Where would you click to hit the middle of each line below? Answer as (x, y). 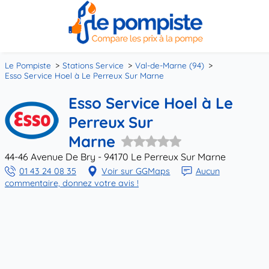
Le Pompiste (28, 65)
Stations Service (93, 65)
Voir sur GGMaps (136, 171)
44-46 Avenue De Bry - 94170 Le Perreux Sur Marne (115, 156)
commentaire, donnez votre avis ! (72, 183)
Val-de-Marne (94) (170, 65)
